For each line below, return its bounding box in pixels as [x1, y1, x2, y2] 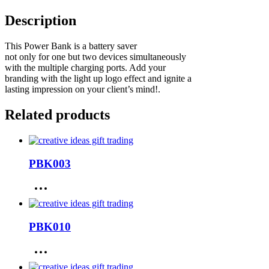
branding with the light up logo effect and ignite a [5, 73, 192, 84]
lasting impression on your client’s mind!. [5, 84, 160, 95]
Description [5, 13, 76, 29]
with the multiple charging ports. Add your [5, 62, 166, 73]
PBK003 [29, 157, 71, 170]
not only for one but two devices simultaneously [5, 52, 186, 62]
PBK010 [29, 220, 71, 234]
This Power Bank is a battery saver [5, 41, 137, 52]
